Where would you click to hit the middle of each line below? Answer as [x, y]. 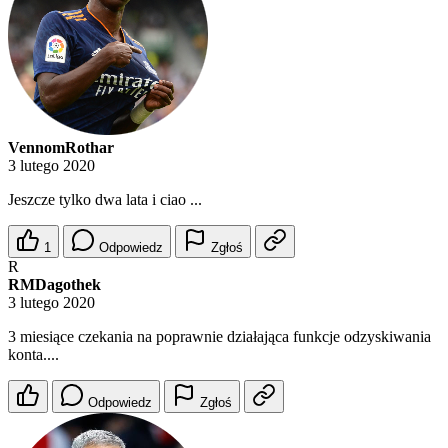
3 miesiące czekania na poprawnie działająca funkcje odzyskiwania [219, 337]
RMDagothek [54, 285]
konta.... [33, 355]
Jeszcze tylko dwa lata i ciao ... [105, 200]
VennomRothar [61, 148]
